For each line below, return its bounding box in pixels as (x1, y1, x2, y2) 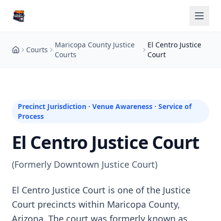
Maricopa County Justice (54, 40, 135, 49)
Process (18, 111, 44, 121)
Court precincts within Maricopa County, (12, 198, 180, 210)
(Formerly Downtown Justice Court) (12, 158, 157, 170)
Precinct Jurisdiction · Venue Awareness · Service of (18, 102, 191, 111)
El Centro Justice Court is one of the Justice (12, 184, 190, 196)
